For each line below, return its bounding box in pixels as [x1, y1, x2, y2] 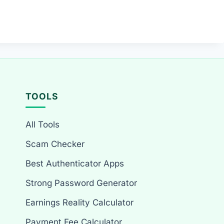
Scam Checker [25, 139, 85, 149]
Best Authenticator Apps [25, 158, 124, 169]
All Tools [25, 119, 60, 130]
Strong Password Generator [25, 178, 137, 188]
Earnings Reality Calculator [25, 197, 134, 208]
